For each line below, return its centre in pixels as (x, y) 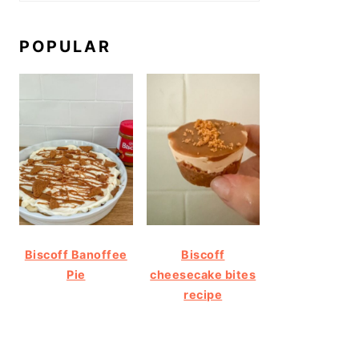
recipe (203, 294)
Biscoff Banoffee (76, 254)
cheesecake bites (203, 274)
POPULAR (65, 46)
